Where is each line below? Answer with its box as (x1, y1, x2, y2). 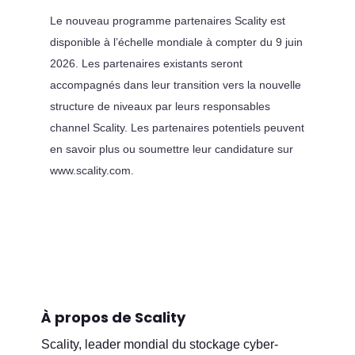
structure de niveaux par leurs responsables (49, 99, 270, 113)
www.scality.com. (49, 163, 134, 177)
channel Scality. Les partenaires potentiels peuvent (49, 120, 304, 134)
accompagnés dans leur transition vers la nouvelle (49, 78, 301, 91)
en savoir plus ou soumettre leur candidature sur (49, 142, 293, 155)
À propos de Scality (41, 307, 186, 327)
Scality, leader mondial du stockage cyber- (41, 337, 279, 351)
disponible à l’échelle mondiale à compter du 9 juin (49, 35, 303, 48)
